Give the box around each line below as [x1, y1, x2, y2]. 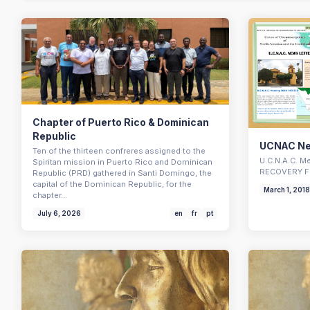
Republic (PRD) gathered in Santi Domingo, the [33, 168, 212, 178]
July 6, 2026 [37, 209, 81, 217]
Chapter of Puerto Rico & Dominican [33, 116, 210, 128]
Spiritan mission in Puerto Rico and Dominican [33, 157, 213, 167]
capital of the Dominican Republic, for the [33, 179, 192, 189]
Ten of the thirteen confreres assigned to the [33, 146, 206, 156]
